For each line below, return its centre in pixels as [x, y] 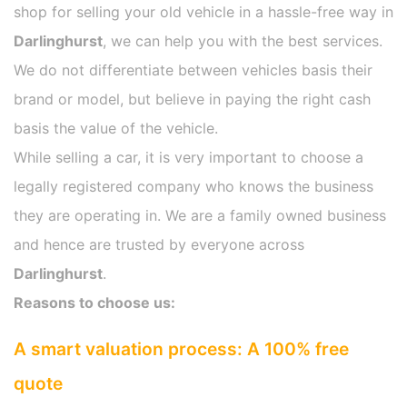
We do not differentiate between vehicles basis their [193, 70]
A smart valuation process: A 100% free [181, 349]
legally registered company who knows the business [194, 187]
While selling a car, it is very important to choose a [189, 158]
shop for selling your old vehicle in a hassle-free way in [203, 12]
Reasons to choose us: [94, 303]
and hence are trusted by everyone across [159, 245]
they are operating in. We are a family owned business [200, 216]
